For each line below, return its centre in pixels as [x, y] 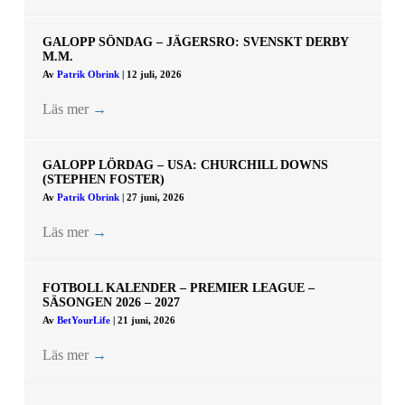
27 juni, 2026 [155, 198]
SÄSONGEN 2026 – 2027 [111, 303]
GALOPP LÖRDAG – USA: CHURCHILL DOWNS [185, 165]
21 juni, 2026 [146, 320]
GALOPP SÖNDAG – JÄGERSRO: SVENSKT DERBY [195, 42]
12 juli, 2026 [154, 75]
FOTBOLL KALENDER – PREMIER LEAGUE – [178, 288]
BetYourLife [85, 320]
